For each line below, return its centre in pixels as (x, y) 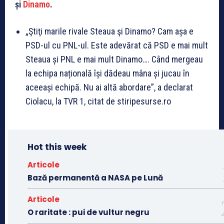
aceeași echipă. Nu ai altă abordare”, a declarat (109, 87)
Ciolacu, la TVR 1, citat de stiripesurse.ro (98, 101)
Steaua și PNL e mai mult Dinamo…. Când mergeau (114, 59)
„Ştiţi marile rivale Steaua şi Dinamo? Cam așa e (109, 31)
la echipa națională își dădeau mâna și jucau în (107, 73)
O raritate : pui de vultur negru (88, 212)
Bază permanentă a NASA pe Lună (95, 178)
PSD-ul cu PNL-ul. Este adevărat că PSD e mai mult (117, 45)
